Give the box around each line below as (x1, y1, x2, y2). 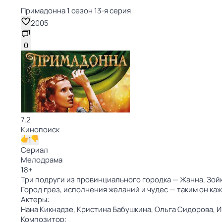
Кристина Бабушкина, (77, 204, 155, 215)
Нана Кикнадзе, (21, 204, 77, 215)
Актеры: (21, 194, 49, 205)
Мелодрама (21, 155, 62, 165)
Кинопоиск (21, 124, 59, 135)
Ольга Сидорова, (155, 204, 217, 215)
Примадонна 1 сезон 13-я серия (21, 5, 131, 16)
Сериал (21, 145, 48, 155)
